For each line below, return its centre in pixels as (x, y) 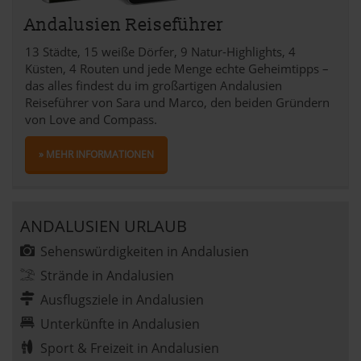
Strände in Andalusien (107, 276)
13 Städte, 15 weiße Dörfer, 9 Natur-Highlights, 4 (160, 52)
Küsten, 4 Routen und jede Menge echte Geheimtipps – (177, 68)
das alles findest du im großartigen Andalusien (154, 85)
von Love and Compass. (91, 119)
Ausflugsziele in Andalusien (122, 300)
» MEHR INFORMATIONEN (96, 154)
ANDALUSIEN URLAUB (104, 226)
